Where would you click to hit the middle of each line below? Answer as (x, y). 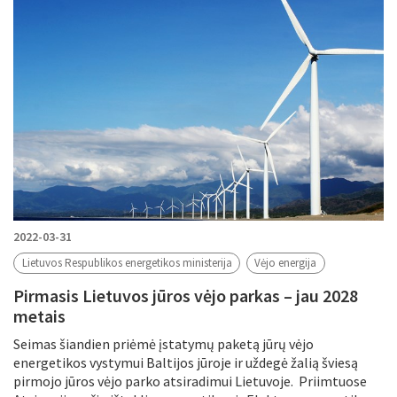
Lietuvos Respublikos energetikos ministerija (127, 263)
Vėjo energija (286, 263)
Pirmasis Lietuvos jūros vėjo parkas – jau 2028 (186, 296)
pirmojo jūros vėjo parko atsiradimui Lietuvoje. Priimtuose (190, 381)
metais (39, 316)
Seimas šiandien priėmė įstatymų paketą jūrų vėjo (163, 344)
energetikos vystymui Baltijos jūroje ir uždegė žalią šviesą (186, 363)
